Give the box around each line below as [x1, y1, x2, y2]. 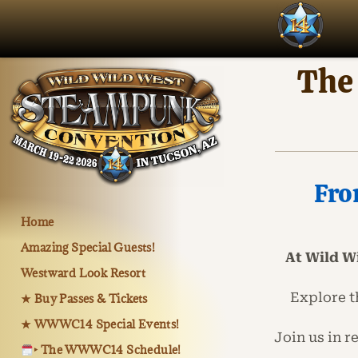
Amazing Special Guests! [21, 239, 156, 255]
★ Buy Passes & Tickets [21, 290, 148, 306]
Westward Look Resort [21, 265, 145, 280]
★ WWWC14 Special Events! [21, 316, 180, 332]
